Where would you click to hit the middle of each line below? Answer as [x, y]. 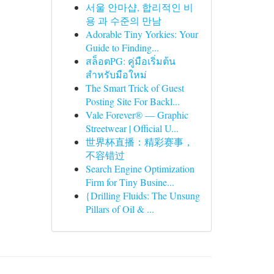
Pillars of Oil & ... [120, 209]
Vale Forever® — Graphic [137, 115]
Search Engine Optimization [140, 168]
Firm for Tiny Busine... [130, 182]
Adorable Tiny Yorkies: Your [142, 34]
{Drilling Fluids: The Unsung [143, 195]
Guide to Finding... [122, 47]
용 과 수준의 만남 [123, 20]
